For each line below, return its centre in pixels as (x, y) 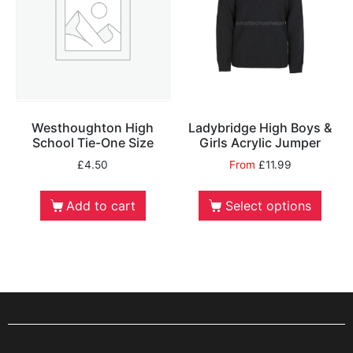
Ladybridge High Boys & (260, 127)
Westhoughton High (93, 127)
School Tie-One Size (93, 142)
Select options (268, 205)
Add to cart (101, 205)
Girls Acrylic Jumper (260, 142)
